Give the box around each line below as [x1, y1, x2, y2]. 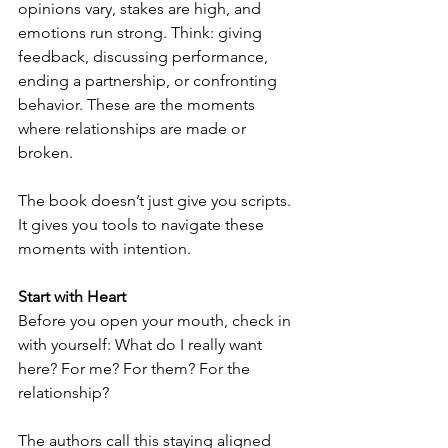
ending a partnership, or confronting [18, 71, 281, 90]
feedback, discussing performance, [18, 47, 272, 66]
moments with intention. [18, 239, 191, 258]
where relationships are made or [18, 119, 250, 138]
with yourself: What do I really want [18, 335, 266, 354]
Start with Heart [18, 287, 126, 306]
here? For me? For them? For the [18, 359, 254, 378]
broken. [18, 143, 73, 162]
